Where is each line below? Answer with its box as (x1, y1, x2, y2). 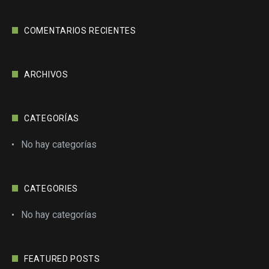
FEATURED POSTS (24, 254, 100, 264)
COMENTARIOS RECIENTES (24, 26, 136, 35)
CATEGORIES (24, 184, 78, 193)
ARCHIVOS (24, 70, 68, 79)
